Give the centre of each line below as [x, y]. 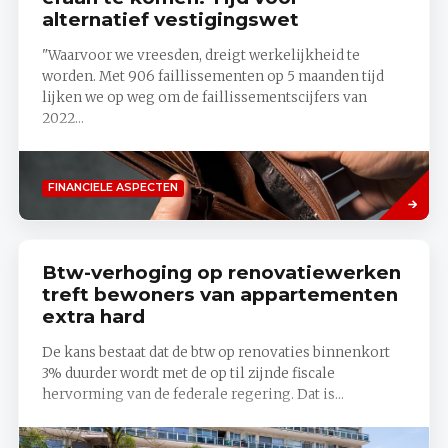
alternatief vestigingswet [170, 20]
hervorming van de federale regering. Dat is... [192, 394]
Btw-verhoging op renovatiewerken [221, 273]
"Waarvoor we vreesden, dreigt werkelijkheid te [200, 55]
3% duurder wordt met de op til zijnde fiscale [188, 373]
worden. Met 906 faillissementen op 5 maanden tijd [212, 76]
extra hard [93, 317]
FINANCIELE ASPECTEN [112, 188]
